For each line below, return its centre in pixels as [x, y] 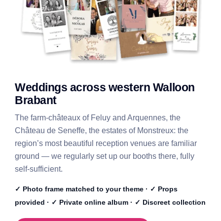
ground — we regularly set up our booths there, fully [104, 156]
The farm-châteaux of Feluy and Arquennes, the [97, 117]
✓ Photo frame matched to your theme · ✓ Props [96, 189]
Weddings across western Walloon [105, 87]
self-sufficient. [38, 169]
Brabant [36, 100]
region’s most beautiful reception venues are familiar [106, 143]
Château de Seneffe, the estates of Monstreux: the [101, 130]
